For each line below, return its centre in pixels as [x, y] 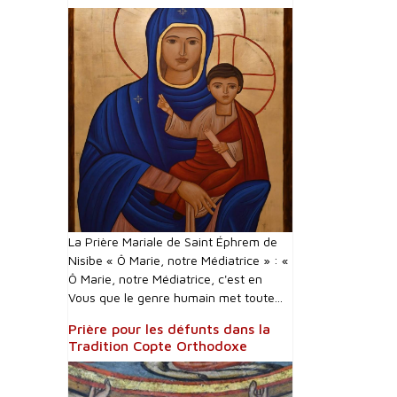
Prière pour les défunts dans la [169, 329]
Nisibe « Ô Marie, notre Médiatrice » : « [179, 260]
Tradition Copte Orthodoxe [158, 346]
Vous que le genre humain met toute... [175, 297]
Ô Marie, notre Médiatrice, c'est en [165, 279]
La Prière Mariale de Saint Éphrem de [173, 241]
